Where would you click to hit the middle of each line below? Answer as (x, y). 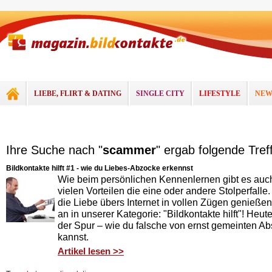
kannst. (73, 237)
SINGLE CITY (160, 93)
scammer (129, 150)
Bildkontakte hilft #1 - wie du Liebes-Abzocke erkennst (100, 168)
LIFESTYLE (220, 93)
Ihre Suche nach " (54, 150)
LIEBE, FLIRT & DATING (78, 93)
